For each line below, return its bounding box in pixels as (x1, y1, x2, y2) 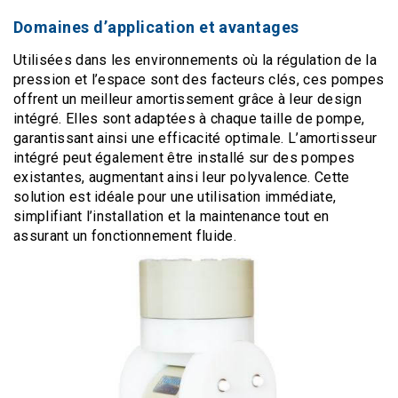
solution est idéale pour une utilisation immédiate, (13, 188, 337, 206)
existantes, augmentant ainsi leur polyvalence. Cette (13, 169, 350, 187)
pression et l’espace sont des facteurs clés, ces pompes (13, 71, 385, 89)
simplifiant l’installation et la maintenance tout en (13, 208, 330, 226)
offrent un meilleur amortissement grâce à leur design (13, 91, 362, 108)
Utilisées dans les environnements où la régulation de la (13, 52, 377, 69)
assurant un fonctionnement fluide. (13, 227, 236, 245)
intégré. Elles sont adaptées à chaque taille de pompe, (13, 110, 365, 128)
